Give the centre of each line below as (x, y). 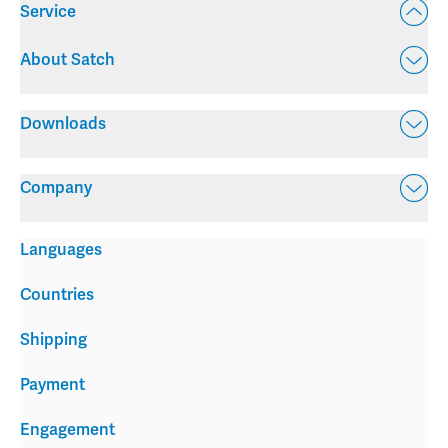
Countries (57, 295)
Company (56, 187)
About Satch (67, 59)
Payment (52, 385)
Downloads (63, 123)
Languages (61, 250)
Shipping (53, 340)
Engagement (67, 430)
